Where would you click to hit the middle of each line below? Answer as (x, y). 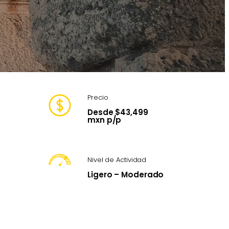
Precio (98, 97)
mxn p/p (105, 120)
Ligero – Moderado (126, 175)
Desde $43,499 (118, 112)
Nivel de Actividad (117, 160)
